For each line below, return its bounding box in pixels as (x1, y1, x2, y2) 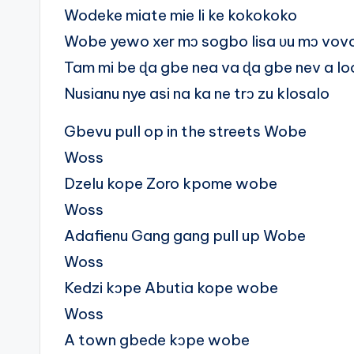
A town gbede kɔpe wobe (64, 330, 250, 350)
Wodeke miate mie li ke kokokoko (64, 6, 297, 25)
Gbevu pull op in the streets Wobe (64, 122, 307, 141)
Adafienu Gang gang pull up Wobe (64, 226, 306, 246)
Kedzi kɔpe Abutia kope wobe (64, 278, 278, 298)
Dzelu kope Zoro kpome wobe (64, 174, 277, 194)
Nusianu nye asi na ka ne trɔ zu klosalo (64, 84, 330, 104)
